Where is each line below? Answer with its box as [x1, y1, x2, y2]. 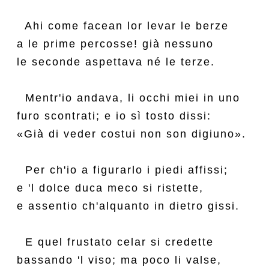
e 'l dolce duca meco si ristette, [17, 182, 204, 194]
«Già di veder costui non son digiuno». [17, 128, 246, 140]
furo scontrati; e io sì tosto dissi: [17, 110, 211, 122]
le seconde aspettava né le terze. [17, 56, 215, 68]
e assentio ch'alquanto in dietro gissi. [17, 200, 240, 212]
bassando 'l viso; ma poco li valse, [17, 254, 222, 266]
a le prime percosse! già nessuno [17, 38, 214, 50]
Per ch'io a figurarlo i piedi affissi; [17, 164, 228, 176]
